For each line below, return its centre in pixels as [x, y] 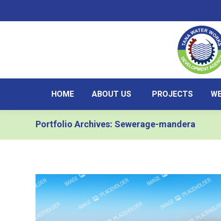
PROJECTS [172, 94]
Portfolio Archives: [75, 124]
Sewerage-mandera [155, 124]
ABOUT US [111, 94]
